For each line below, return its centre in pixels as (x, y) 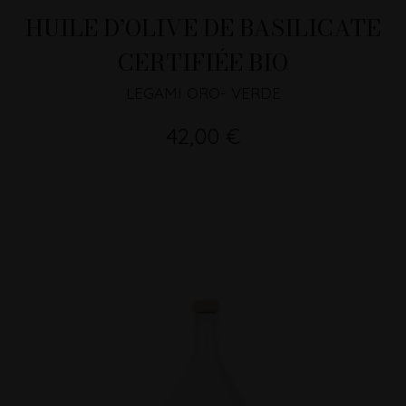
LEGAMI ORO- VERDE (203, 93)
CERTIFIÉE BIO (203, 63)
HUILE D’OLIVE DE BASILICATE (203, 28)
